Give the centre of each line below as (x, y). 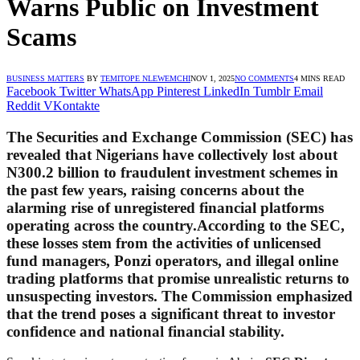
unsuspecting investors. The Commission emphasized (180, 296)
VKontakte (72, 105)
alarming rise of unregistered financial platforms (165, 207)
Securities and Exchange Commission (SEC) (181, 137)
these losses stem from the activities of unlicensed (164, 243)
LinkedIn (227, 91)
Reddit (23, 105)
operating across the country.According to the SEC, (176, 225)
